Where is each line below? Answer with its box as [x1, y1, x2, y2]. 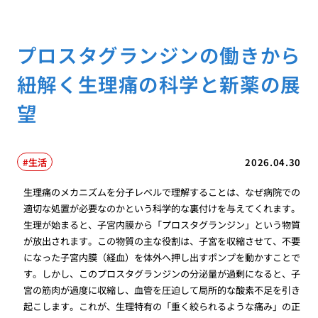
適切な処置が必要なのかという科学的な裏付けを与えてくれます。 [23, 202, 301, 216]
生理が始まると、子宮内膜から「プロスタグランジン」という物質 [23, 218, 301, 232]
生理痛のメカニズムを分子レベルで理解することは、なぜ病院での [23, 185, 301, 199]
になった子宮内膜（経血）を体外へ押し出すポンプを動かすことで [23, 251, 301, 265]
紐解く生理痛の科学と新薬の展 [16, 69, 301, 98]
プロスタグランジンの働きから [16, 40, 301, 69]
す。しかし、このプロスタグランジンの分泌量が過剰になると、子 [23, 267, 301, 281]
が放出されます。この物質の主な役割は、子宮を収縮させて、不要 [23, 234, 301, 248]
